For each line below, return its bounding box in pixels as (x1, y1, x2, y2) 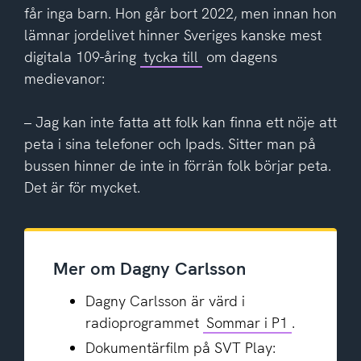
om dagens (201, 47, 277, 66)
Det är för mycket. (23, 177, 140, 197)
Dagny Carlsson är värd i (85, 291, 245, 310)
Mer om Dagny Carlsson (52, 257, 246, 281)
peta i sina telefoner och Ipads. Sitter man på (23, 134, 316, 153)
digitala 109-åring (23, 47, 140, 66)
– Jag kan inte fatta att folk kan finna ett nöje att (23, 112, 337, 131)
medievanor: (23, 68, 105, 88)
